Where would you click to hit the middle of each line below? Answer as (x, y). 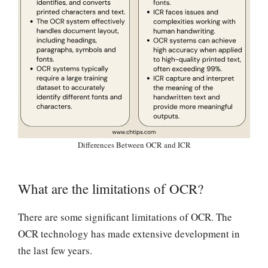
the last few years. (55, 251)
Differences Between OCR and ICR (134, 145)
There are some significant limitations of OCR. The (125, 217)
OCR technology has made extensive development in (129, 234)
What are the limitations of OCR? (111, 189)
